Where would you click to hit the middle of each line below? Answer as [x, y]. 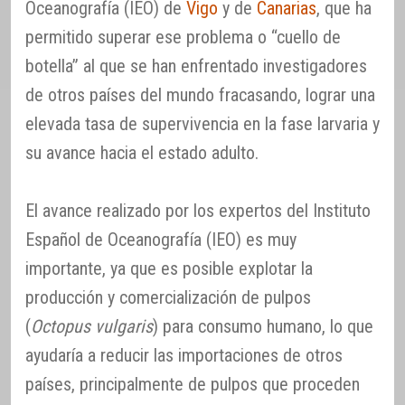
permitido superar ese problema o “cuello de [183, 37]
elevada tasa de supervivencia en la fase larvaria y [202, 124]
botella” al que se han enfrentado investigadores [196, 66]
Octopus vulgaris [92, 326]
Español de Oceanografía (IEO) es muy [161, 240]
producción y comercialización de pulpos [168, 297]
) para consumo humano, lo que [263, 326]
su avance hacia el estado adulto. [142, 153]
